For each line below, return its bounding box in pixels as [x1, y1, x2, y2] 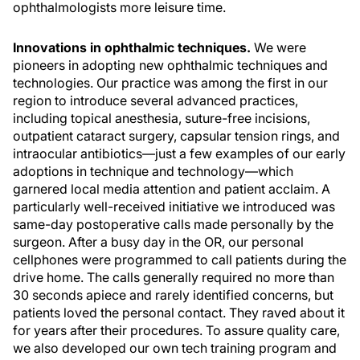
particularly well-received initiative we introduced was [13, 198, 335, 215]
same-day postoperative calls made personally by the [13, 216, 333, 232]
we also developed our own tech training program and [13, 340, 337, 356]
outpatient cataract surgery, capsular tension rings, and [13, 128, 340, 144]
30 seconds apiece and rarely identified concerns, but [13, 287, 333, 303]
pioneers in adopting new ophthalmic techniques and [13, 57, 328, 73]
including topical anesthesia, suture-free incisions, [13, 110, 310, 126]
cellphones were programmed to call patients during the [13, 252, 346, 268]
